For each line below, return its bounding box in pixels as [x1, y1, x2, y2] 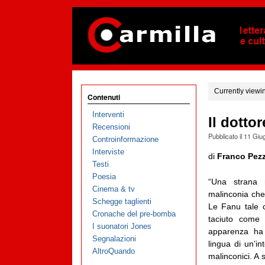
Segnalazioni [92, 234, 136, 244]
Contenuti [88, 92, 120, 102]
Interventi [92, 110, 124, 119]
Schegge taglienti [92, 197, 151, 206]
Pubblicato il [208, 131, 244, 141]
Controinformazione [92, 135, 159, 144]
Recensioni [92, 122, 130, 132]
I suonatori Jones [92, 222, 151, 231]
